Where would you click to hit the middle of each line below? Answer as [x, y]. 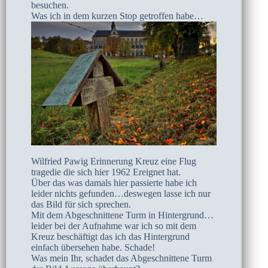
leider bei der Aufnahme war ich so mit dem [114, 226]
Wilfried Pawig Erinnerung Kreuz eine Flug [114, 161]
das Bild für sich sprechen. [81, 204]
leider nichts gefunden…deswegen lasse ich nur [121, 193]
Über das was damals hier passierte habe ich [114, 182]
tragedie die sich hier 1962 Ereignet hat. [106, 172]
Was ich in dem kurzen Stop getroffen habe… [117, 16]
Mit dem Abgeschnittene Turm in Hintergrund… [122, 215]
